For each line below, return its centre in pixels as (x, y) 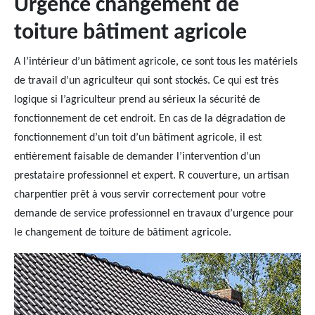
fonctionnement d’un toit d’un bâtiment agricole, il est (138, 138)
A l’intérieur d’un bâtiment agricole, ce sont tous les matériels (156, 62)
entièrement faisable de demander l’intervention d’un (137, 157)
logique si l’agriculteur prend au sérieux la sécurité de (137, 100)
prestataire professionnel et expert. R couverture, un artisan (152, 176)
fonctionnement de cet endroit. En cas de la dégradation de (150, 119)
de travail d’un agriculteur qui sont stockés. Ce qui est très (146, 81)
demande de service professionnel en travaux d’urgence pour (154, 214)
